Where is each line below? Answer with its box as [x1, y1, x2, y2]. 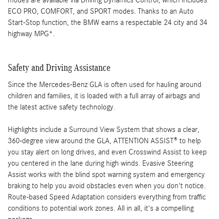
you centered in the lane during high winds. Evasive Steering [8, 158, 193, 168]
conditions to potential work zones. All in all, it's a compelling [8, 203, 194, 213]
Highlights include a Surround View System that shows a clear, [8, 125, 199, 134]
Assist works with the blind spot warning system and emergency [8, 170, 205, 179]
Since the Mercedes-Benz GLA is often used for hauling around [8, 80, 201, 89]
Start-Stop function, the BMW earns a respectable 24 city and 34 [8, 18, 207, 27]
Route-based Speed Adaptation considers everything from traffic [8, 192, 206, 201]
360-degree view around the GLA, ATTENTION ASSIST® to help [8, 136, 201, 145]
